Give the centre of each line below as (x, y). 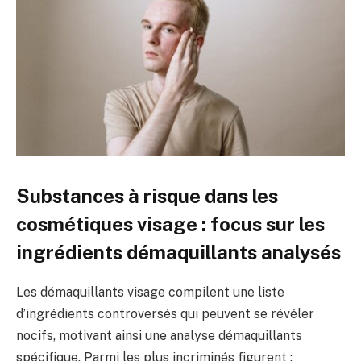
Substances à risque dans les (147, 196)
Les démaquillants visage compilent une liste (150, 292)
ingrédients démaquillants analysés (178, 253)
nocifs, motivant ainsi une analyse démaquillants (159, 336)
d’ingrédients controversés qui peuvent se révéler (165, 314)
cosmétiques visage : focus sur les (170, 224)
